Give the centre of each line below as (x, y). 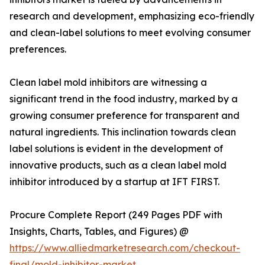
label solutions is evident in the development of (116, 149)
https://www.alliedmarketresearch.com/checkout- (125, 248)
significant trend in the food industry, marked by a (124, 99)
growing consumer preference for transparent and (125, 116)
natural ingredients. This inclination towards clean (123, 132)
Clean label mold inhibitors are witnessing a (108, 83)
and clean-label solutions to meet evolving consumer (130, 33)
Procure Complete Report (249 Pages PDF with (116, 215)
